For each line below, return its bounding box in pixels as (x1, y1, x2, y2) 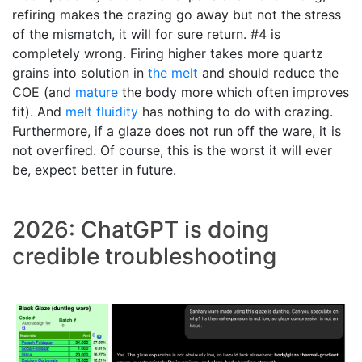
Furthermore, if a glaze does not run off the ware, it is (12, 123, 341, 140)
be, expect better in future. (12, 162, 176, 179)
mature (75, 84, 118, 101)
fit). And (12, 103, 65, 120)
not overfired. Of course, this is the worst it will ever (12, 142, 332, 159)
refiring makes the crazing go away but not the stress (12, 6, 341, 23)
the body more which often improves (118, 84, 349, 101)
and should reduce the (198, 65, 339, 82)
